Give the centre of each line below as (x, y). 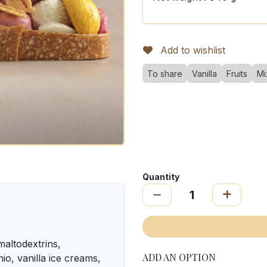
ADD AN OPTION (179, 257)
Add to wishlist (193, 50)
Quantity (161, 177)
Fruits (237, 74)
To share (165, 74)
